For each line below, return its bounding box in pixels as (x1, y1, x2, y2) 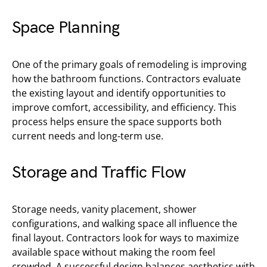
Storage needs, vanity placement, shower (12, 203, 197, 216)
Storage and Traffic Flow (12, 163, 186, 182)
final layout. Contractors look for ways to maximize (12, 231, 239, 244)
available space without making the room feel (12, 246, 215, 259)
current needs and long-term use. (12, 129, 163, 142)
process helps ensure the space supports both (12, 115, 222, 128)
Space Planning (12, 18, 120, 38)
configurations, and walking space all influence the (12, 217, 237, 230)
